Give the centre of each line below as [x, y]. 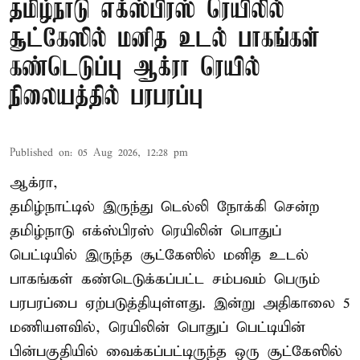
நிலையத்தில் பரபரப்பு [106, 98]
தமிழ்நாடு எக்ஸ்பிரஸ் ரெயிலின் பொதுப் [145, 231]
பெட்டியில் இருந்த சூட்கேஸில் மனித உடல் [159, 256]
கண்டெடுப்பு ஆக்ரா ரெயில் [135, 69]
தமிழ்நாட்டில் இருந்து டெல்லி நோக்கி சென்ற [164, 207]
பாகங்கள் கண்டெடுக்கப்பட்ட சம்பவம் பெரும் [165, 280]
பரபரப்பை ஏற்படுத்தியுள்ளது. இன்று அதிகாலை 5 [180, 304]
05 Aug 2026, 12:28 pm [133, 153]
